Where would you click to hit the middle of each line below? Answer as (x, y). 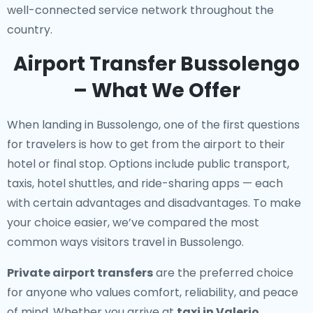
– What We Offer (156, 90)
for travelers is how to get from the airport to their (146, 144)
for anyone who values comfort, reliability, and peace (153, 292)
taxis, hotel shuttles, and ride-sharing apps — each (145, 183)
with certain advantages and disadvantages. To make (154, 203)
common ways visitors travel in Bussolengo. (125, 242)
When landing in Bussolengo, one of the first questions (153, 125)
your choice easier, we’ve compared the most (133, 223)
